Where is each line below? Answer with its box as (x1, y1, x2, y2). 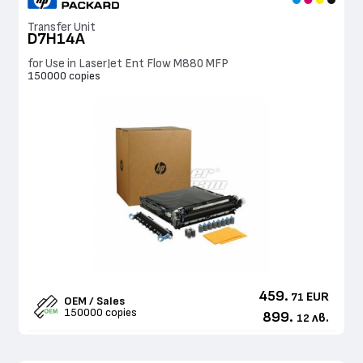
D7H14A (28, 31, 85, 48)
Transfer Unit (28, 20, 96, 33)
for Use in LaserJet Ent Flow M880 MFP (28, 58, 228, 70)
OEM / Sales (63, 295, 125, 307)
